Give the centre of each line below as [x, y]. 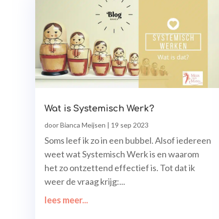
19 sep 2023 [130, 125]
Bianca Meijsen [83, 125]
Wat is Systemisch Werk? [99, 109]
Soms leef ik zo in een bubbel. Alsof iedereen [128, 141]
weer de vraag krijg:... [85, 182]
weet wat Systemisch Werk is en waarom [122, 154]
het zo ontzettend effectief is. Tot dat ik [120, 168]
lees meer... [66, 200]
